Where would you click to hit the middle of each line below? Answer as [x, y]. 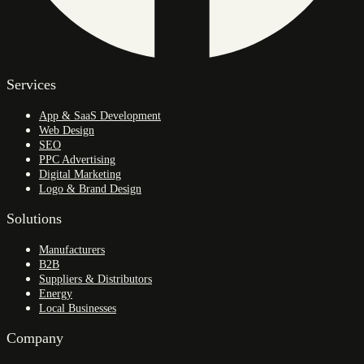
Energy [56, 293]
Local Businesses [78, 308]
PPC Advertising [77, 159]
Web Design [67, 130]
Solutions [34, 218]
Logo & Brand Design [90, 188]
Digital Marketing [80, 174]
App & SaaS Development [100, 115]
